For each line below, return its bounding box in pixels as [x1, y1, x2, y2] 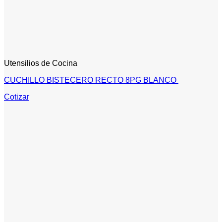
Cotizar [4, 93, 29, 102]
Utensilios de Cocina [4, 59, 77, 68]
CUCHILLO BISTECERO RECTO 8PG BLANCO [4, 76, 178, 85]
